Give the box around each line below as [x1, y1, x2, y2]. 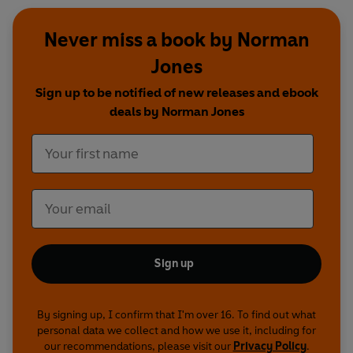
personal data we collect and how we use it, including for [37, 324, 316, 338]
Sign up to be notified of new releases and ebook [35, 85, 318, 101]
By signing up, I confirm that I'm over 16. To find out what [37, 308, 316, 322]
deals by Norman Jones [109, 104, 244, 120]
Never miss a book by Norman [43, 28, 310, 52]
